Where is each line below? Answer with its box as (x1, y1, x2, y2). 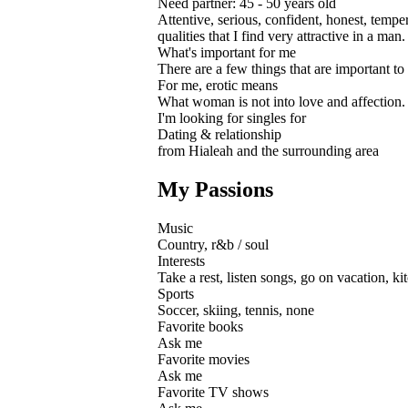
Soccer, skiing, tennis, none (158, 301, 314, 318)
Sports (158, 285, 194, 301)
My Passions (158, 177, 273, 201)
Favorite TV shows (158, 383, 269, 400)
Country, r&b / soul (158, 236, 269, 252)
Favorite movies (158, 351, 250, 367)
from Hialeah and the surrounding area (158, 142, 379, 158)
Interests (158, 252, 205, 269)
